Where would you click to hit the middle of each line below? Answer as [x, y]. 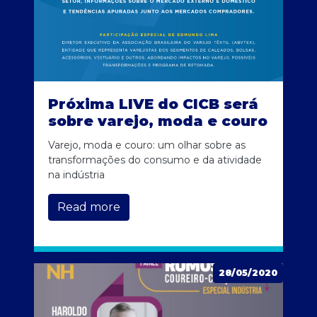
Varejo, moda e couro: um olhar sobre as [147, 145]
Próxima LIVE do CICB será [153, 104]
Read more [89, 207]
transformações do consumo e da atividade [155, 160]
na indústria [76, 175]
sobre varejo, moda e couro [158, 121]
